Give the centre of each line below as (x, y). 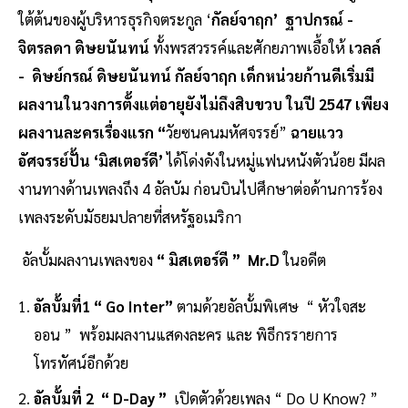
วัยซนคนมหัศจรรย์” (228, 133)
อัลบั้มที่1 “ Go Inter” (103, 306)
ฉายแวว (317, 133)
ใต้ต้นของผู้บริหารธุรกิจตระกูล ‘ (115, 20)
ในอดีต (308, 260)
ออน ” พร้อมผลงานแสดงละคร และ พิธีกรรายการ (185, 335)
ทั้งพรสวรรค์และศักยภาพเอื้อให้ (251, 48)
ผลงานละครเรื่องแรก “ (92, 133)
